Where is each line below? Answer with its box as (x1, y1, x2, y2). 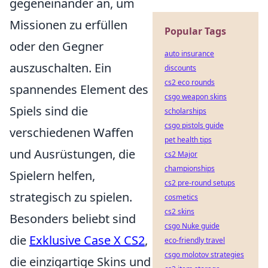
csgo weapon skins (165, 92, 227, 102)
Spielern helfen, (10, 167, 95, 184)
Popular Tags (165, 25, 226, 38)
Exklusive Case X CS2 (29, 232, 145, 248)
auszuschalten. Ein (10, 59, 111, 76)
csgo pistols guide (165, 120, 224, 130)
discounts (165, 63, 196, 73)
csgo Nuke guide (165, 221, 220, 231)
